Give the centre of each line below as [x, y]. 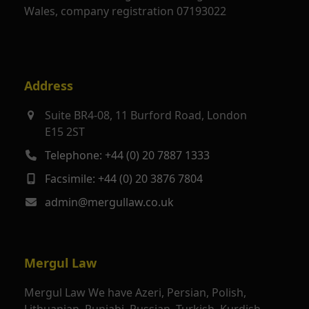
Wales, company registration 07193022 [125, 11]
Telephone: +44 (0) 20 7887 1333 [127, 155]
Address [48, 86]
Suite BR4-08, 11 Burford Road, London [146, 115]
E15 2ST [64, 132]
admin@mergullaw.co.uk [109, 202]
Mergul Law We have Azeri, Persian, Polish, [135, 292]
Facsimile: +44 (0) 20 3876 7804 [123, 179]
